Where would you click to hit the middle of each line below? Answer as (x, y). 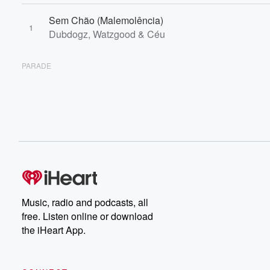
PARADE (36, 65)
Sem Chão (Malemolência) (106, 20)
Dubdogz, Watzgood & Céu (107, 34)
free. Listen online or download (87, 216)
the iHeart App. (54, 230)
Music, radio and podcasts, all (85, 202)
